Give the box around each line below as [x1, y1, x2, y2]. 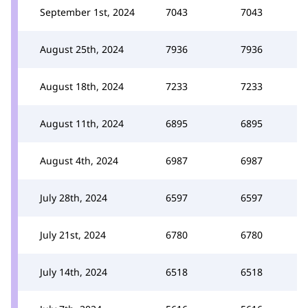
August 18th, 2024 [40, 80, 124, 93]
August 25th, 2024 [40, 43, 124, 56]
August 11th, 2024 [40, 117, 124, 130]
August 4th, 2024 [40, 154, 118, 167]
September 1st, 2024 [40, 5, 135, 19]
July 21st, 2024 [40, 228, 106, 241]
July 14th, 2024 [40, 265, 107, 278]
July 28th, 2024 [40, 191, 107, 204]
